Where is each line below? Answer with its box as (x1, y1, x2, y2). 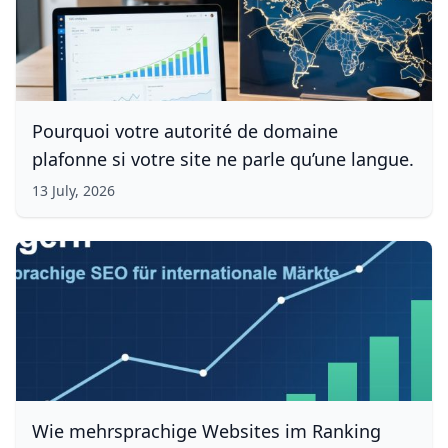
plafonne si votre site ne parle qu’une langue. (32, 147, 414, 171)
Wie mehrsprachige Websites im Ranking (32, 419, 381, 443)
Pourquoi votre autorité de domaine (32, 119, 338, 143)
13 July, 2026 (32, 181, 115, 200)
